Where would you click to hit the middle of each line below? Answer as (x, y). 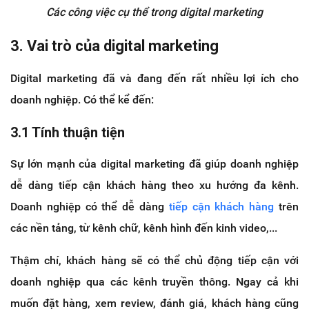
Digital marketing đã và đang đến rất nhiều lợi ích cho (154, 78)
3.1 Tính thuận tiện (68, 132)
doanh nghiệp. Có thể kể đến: (82, 99)
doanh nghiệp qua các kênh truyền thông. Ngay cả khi (154, 281)
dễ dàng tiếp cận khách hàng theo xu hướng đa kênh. (154, 185)
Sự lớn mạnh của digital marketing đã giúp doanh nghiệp (154, 163)
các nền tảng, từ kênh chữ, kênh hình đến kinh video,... (144, 228)
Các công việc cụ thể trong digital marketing (154, 12)
